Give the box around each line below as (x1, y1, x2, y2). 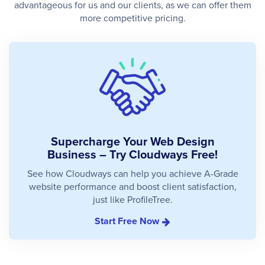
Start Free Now (95, 214, 159, 228)
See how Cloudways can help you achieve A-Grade (27, 166, 238, 180)
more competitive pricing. (79, 11, 186, 24)
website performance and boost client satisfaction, (28, 179, 237, 193)
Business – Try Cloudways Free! (47, 145, 218, 163)
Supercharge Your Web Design (50, 132, 215, 150)
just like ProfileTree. (92, 192, 173, 206)
